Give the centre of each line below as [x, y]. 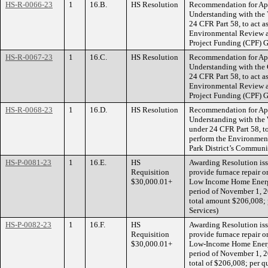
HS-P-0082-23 [28, 225]
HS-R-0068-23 [29, 110]
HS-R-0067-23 [29, 57]
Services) [204, 210]
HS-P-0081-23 [28, 162]
